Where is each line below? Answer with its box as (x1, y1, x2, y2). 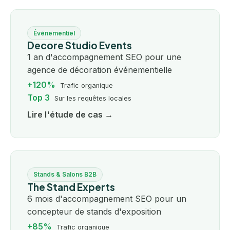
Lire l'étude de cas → (27, 109, 113, 120)
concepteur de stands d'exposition (27, 206, 161, 217)
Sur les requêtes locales (52, 94, 131, 103)
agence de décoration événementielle (27, 65, 172, 75)
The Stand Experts (27, 180, 115, 193)
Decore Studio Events (27, 39, 132, 52)
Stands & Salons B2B (33, 170, 97, 179)
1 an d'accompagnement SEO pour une (27, 52, 181, 63)
